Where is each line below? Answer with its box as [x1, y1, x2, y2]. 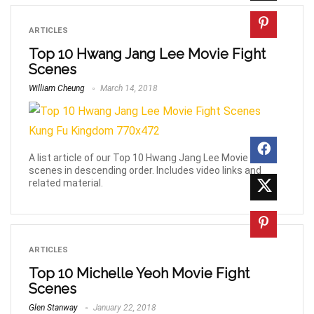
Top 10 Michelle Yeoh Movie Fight [29, 265, 250, 282]
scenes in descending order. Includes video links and [29, 165, 261, 176]
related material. [29, 177, 103, 189]
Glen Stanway [29, 303, 78, 313]
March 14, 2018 [98, 83, 158, 94]
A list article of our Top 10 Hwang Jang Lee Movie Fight [29, 152, 273, 163]
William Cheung [29, 83, 85, 94]
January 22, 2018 [91, 303, 156, 313]
